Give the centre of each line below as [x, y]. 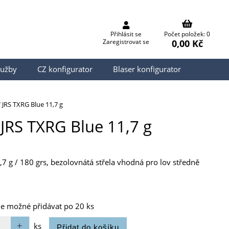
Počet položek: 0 [187, 34]
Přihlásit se [126, 34]
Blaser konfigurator [147, 70]
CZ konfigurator [65, 70]
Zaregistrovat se [126, 42]
